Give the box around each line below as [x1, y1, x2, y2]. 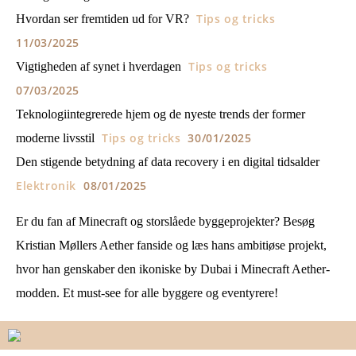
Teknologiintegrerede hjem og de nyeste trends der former [16, 107, 305, 121]
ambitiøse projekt [238, 238, 323, 252]
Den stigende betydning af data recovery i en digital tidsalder [16, 155, 319, 168]
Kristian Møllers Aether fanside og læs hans [16, 238, 238, 252]
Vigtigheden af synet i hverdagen [16, 60, 181, 73]
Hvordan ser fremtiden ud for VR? [16, 12, 189, 25]
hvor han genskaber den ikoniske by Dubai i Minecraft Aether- [16, 262, 330, 276]
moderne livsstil [16, 131, 95, 145]
